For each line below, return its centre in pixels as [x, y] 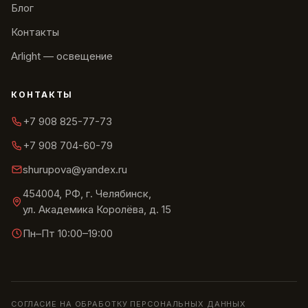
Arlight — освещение [62, 56]
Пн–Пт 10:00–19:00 [68, 233]
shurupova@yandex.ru [75, 169]
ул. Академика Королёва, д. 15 [97, 209]
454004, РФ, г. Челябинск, [87, 194]
